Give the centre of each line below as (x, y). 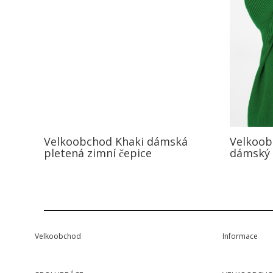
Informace (240, 236)
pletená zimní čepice (98, 153)
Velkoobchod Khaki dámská (116, 141)
